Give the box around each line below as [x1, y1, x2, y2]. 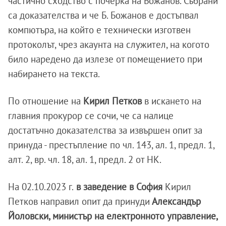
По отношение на [8, 95, 81, 107]
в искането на [142, 95, 201, 107]
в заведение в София [74, 181, 162, 193]
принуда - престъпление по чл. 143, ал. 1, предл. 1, [8, 139, 214, 151]
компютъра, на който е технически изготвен [8, 24, 191, 36]
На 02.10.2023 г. [8, 181, 74, 193]
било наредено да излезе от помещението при [8, 53, 202, 65]
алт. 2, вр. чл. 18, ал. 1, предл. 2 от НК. [8, 153, 161, 165]
